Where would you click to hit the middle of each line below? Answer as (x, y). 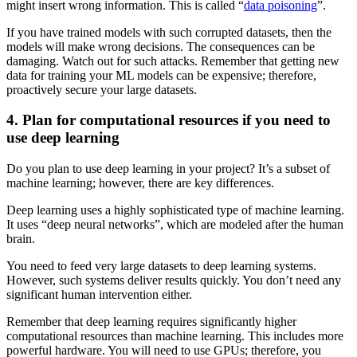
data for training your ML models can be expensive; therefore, (161, 75)
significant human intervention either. (99, 294)
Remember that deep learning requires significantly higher (151, 321)
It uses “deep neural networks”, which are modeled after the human (175, 224)
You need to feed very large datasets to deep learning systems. (161, 265)
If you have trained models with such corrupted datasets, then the (169, 32)
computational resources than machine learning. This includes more (175, 335)
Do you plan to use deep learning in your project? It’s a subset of (168, 168)
